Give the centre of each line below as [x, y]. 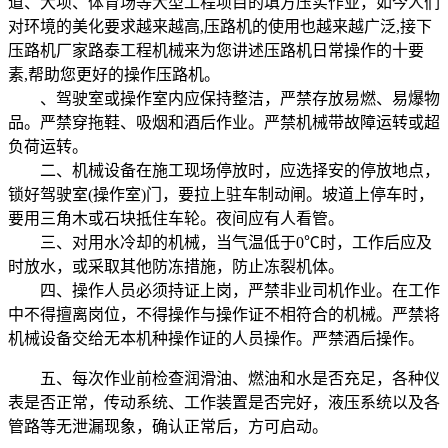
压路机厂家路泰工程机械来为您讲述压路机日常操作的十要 [216, 50]
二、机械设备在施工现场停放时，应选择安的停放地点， [224, 170]
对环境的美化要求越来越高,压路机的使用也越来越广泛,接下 [220, 26]
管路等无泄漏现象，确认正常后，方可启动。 [168, 426]
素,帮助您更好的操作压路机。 [114, 74]
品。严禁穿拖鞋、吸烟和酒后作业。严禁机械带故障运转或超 [224, 122]
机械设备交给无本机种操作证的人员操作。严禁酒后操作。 [216, 338]
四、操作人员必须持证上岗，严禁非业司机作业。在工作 [224, 290]
